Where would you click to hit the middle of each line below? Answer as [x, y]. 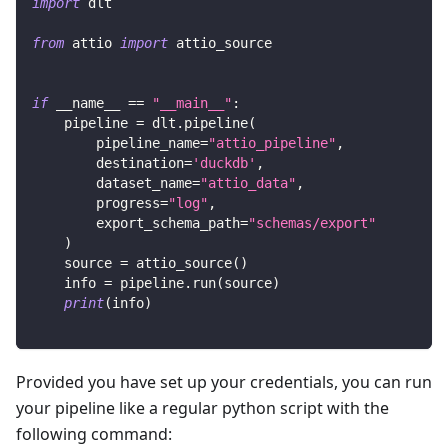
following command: [94, 434]
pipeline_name [116, 143]
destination [108, 163]
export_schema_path [136, 223]
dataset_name [112, 183]
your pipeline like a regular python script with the [202, 408]
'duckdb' [224, 163]
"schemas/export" [312, 223]
